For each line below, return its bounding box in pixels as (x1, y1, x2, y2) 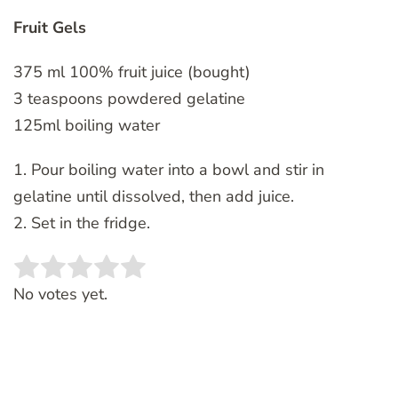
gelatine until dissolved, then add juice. (13, 185, 294, 207)
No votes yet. (13, 283, 107, 305)
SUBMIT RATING (181, 266, 312, 287)
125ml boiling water (13, 114, 160, 136)
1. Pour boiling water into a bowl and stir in (13, 158, 324, 180)
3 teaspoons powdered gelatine (13, 87, 245, 109)
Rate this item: (13, 266, 116, 288)
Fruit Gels (13, 16, 86, 38)
